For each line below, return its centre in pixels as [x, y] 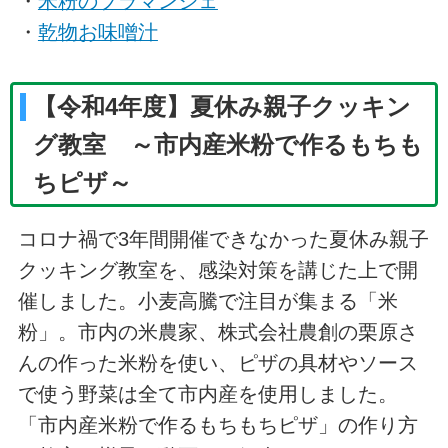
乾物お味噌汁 [97, 32]
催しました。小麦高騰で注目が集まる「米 [207, 301]
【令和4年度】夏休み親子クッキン [222, 106]
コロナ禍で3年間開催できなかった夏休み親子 [223, 239]
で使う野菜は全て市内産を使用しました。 [207, 394]
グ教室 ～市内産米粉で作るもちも [228, 144]
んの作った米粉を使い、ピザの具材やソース [217, 363]
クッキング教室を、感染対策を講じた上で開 [217, 270]
